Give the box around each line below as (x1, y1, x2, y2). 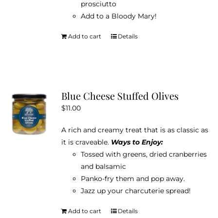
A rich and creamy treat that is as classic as (61, 125, 208, 134)
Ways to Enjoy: (110, 137, 163, 146)
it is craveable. (61, 137, 111, 146)
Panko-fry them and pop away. (80, 174, 185, 183)
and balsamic (80, 162, 126, 171)
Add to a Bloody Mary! (80, 11, 157, 20)
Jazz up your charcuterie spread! (80, 186, 191, 195)
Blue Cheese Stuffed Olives (61, 89, 179, 102)
